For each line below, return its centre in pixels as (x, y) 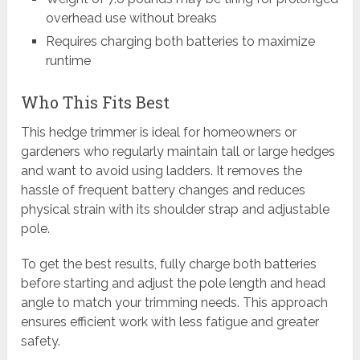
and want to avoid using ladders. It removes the (162, 171)
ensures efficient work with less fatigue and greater (170, 322)
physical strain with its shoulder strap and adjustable (176, 210)
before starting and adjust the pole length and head (174, 284)
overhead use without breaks (131, 18)
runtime (68, 60)
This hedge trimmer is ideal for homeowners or (159, 133)
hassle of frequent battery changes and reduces (164, 190)
